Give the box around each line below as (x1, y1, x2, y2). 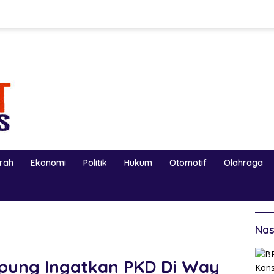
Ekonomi (31, 157, 66, 168)
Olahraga (224, 157, 263, 168)
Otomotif (169, 157, 207, 168)
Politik (83, 157, 107, 168)
